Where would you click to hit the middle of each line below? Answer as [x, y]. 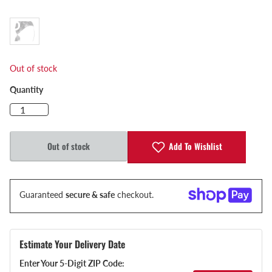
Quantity [26, 90]
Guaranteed [42, 195]
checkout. [134, 195]
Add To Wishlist [196, 146]
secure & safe [90, 195]
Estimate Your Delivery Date [72, 244]
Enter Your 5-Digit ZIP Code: [72, 263]
